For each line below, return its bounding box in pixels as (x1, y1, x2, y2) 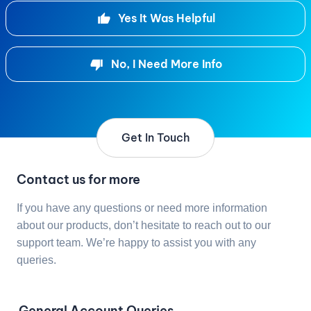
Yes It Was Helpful (117, 11, 215, 26)
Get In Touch (121, 130, 190, 144)
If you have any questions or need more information (17, 201, 267, 214)
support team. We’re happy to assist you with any (17, 236, 256, 249)
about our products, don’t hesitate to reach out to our (17, 219, 271, 231)
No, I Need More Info (110, 57, 222, 72)
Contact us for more (17, 171, 140, 187)
